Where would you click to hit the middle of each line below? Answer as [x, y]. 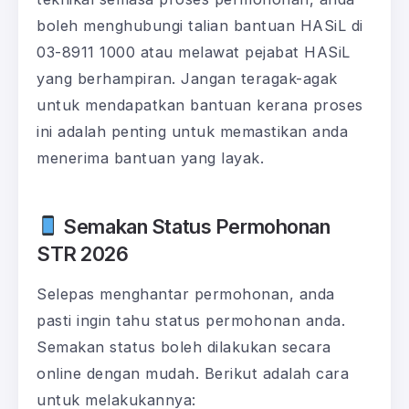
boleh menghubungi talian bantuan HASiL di [200, 25]
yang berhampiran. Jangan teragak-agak [187, 78]
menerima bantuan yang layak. [150, 157]
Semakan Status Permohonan [194, 226]
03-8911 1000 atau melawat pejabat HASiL [194, 52]
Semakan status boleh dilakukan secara [184, 346]
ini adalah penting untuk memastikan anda [192, 131]
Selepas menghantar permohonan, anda [186, 294]
